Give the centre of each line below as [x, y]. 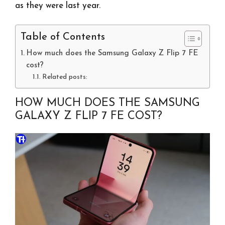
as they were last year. [58, 6]
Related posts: [65, 77]
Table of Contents [63, 37]
